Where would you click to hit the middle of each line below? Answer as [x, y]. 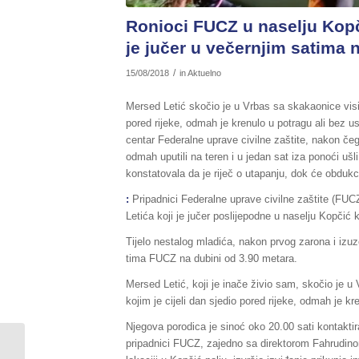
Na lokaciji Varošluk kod [84, 343]
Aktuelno [204, 73]
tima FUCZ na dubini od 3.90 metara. [212, 258]
